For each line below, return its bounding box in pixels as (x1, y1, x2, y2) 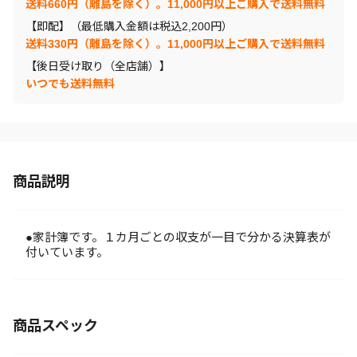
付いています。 (25, 245, 108, 259)
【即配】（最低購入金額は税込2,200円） (25, 20, 233, 33)
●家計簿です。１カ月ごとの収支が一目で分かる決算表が (25, 230, 331, 244)
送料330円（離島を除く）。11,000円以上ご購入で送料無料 (25, 37, 325, 50)
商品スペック (13, 318, 98, 334)
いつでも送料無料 (25, 77, 115, 90)
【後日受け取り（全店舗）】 (25, 60, 171, 73)
